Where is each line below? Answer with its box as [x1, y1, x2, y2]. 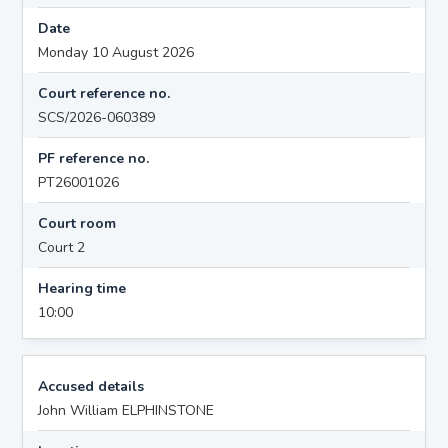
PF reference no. [38, 148, 150, 168]
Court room [38, 213, 117, 233]
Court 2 [38, 237, 86, 257]
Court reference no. [38, 83, 171, 103]
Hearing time [38, 278, 127, 298]
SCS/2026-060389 [38, 107, 156, 127]
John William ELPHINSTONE [38, 400, 215, 420]
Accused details [38, 376, 145, 396]
